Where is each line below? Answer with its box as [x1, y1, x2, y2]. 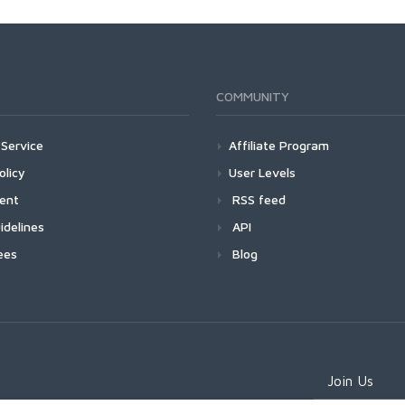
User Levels [229, 164, 296, 180]
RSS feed [229, 191, 286, 207]
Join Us [327, 372, 373, 389]
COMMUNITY [216, 88, 289, 104]
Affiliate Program [229, 137, 329, 153]
